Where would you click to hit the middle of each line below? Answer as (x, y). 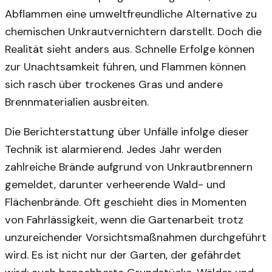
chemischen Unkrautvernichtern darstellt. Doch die (133, 31)
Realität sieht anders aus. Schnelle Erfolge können (130, 49)
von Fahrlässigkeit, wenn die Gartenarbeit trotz (124, 219)
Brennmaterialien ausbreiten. (77, 102)
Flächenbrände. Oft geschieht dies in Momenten (126, 202)
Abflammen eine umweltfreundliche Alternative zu (131, 14)
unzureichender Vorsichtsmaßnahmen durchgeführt (136, 237)
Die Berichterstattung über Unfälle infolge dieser (127, 131)
